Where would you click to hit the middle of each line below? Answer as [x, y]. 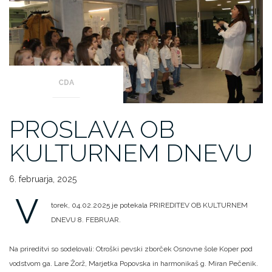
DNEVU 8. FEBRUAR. [86, 220]
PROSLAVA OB [92, 129]
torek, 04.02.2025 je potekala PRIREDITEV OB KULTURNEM [149, 206]
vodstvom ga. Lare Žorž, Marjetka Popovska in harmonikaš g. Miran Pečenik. [134, 264]
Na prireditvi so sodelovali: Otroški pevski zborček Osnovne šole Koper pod [131, 249]
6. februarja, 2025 [43, 179]
